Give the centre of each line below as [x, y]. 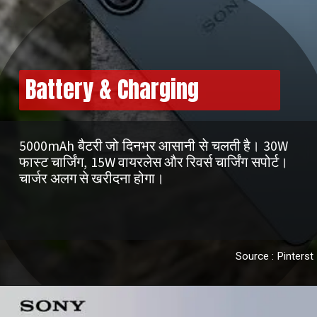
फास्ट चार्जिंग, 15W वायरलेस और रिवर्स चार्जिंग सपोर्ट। [154, 162]
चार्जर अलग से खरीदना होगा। [92, 179]
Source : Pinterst [274, 257]
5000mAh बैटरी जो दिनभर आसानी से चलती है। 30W [154, 146]
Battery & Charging [112, 90]
